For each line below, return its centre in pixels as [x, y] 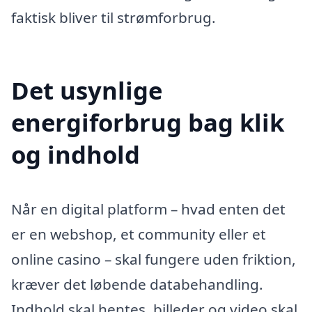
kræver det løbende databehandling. [137, 284]
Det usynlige [87, 91]
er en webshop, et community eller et [139, 234]
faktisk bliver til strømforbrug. [114, 17]
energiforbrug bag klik [148, 123]
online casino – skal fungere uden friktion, [154, 259]
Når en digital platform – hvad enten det [148, 209]
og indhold [76, 155]
